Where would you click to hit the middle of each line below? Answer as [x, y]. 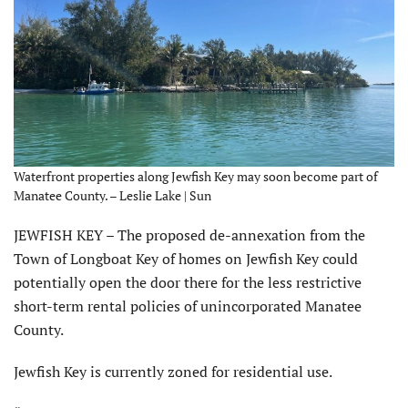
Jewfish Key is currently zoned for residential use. [173, 372]
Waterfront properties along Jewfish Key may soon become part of [196, 177]
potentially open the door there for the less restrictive [188, 283]
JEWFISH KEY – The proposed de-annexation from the [189, 235]
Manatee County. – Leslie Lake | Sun [112, 196]
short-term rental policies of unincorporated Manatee [188, 306]
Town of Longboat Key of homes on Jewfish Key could [186, 259]
